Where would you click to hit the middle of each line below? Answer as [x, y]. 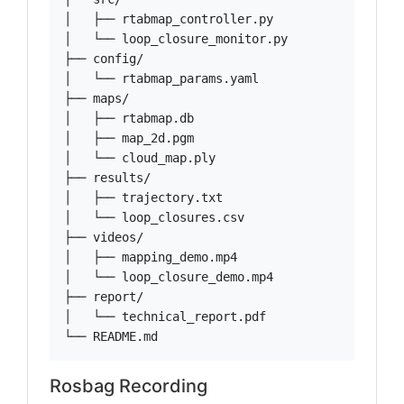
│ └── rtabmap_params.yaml [161, 78]
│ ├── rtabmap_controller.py [169, 19]
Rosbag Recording [129, 386]
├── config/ [104, 59]
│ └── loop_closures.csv [154, 217]
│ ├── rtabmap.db [129, 118]
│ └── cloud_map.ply [140, 158]
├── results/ [107, 178]
